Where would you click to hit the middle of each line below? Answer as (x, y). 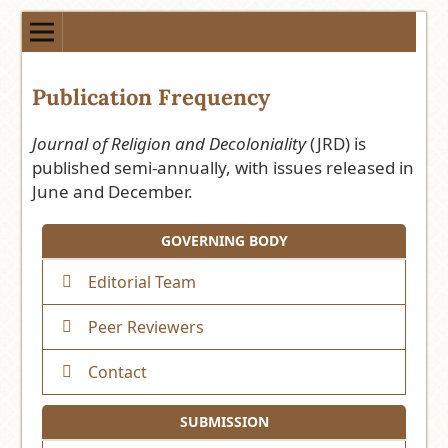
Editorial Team (142, 281)
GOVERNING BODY (224, 240)
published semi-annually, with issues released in (223, 167)
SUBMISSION (224, 421)
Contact (118, 371)
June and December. (113, 191)
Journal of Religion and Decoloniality (169, 143)
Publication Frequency (151, 96)
